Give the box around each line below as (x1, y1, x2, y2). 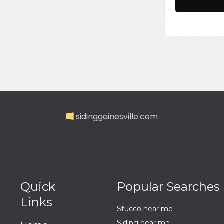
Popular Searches (116, 179, 220, 194)
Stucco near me (116, 204, 173, 213)
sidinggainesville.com (75, 111, 158, 122)
